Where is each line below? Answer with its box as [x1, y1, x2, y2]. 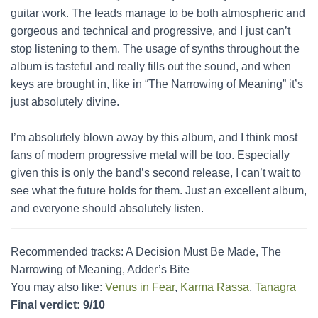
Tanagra [255, 281, 296, 293]
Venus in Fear [105, 281, 175, 293]
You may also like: [11, 281, 105, 293]
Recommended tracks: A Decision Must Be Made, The [11, 246, 281, 258]
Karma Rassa [180, 281, 249, 293]
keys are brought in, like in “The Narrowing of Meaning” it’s [11, 78, 303, 90]
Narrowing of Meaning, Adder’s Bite [11, 263, 190, 275]
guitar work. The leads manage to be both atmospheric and [11, 7, 305, 19]
